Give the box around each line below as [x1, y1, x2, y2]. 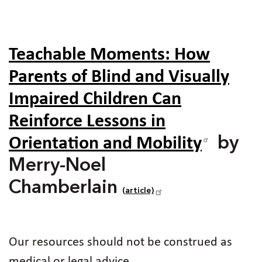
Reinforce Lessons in [9, 112, 166, 131]
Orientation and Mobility [9, 134, 202, 153]
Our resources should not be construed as [9, 235, 232, 249]
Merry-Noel [9, 156, 106, 175]
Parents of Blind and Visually [9, 67, 229, 87]
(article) [122, 186, 154, 195]
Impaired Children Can [9, 89, 181, 109]
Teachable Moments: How [9, 45, 210, 64]
